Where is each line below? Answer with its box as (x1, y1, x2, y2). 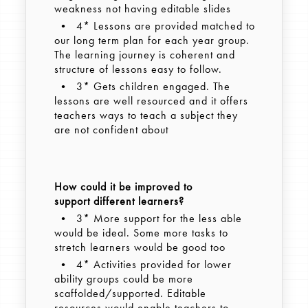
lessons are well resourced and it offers (54, 93, 248, 109)
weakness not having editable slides (54, 1, 234, 16)
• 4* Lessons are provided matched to (54, 19, 255, 34)
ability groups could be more (54, 272, 193, 287)
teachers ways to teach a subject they (54, 108, 238, 123)
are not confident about (54, 122, 168, 137)
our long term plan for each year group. (54, 33, 250, 48)
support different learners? (54, 194, 184, 209)
